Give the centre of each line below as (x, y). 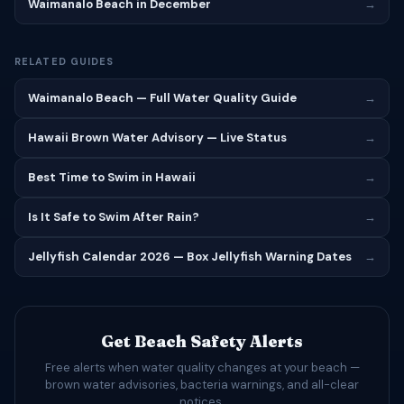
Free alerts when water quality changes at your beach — (202, 367)
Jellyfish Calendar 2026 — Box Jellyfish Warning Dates (190, 257)
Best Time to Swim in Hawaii (112, 177)
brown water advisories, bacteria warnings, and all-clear (202, 385)
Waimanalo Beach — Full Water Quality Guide (162, 98)
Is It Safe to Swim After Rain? (114, 217)
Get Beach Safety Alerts (202, 341)
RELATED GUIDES (64, 61)
